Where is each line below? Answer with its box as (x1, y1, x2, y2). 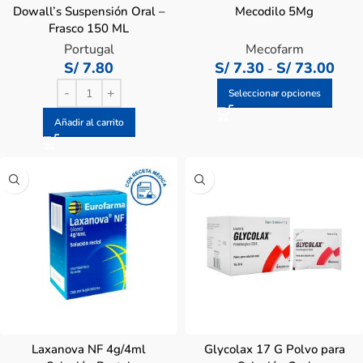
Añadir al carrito (53, 116, 124, 129)
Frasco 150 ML (49, 20, 129, 36)
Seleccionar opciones (228, 87, 321, 100)
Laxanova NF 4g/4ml (32, 341, 146, 357)
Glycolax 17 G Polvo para (203, 341, 345, 357)
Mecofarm (245, 41, 304, 58)
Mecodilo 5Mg (235, 3, 314, 19)
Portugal (63, 41, 114, 58)
